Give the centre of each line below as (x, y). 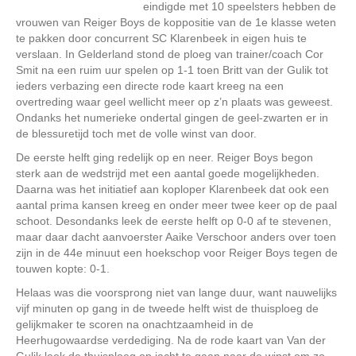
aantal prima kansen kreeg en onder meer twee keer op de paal (176, 205)
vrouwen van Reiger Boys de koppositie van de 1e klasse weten (176, 22)
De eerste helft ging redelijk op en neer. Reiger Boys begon (164, 157)
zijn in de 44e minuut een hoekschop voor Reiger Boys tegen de (177, 252)
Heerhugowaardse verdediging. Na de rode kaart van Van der (171, 340)
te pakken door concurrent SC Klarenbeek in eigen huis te (161, 38)
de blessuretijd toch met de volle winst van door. (136, 133)
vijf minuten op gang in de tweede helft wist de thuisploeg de (167, 308)
